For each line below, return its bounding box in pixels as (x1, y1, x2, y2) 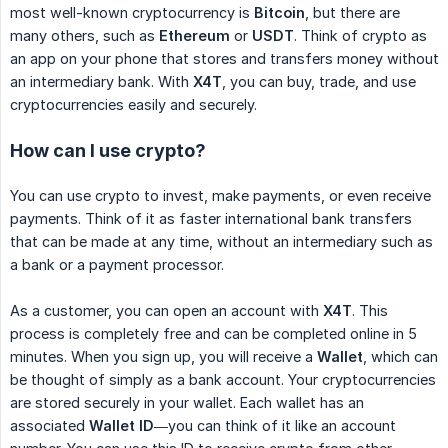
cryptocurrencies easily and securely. (10, 95, 257, 113)
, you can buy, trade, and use (222, 72, 416, 90)
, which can (363, 347, 438, 365)
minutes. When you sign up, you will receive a (10, 347, 317, 365)
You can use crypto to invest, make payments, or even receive (10, 186, 431, 204)
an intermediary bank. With (10, 72, 193, 90)
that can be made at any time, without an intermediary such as (10, 232, 433, 250)
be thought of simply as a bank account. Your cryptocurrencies (10, 370, 436, 388)
